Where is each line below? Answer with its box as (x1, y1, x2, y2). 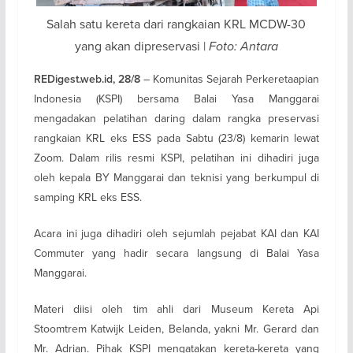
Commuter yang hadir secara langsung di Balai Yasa (33, 244, 320, 261)
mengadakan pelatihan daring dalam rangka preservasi (33, 110, 320, 126)
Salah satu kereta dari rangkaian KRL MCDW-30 (46, 14, 307, 32)
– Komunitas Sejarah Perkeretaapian (139, 70, 320, 87)
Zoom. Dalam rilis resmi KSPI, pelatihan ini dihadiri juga (33, 149, 320, 165)
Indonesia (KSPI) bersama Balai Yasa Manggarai (33, 90, 320, 106)
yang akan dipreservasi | (74, 36, 209, 54)
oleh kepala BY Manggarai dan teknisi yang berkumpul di (33, 169, 320, 185)
